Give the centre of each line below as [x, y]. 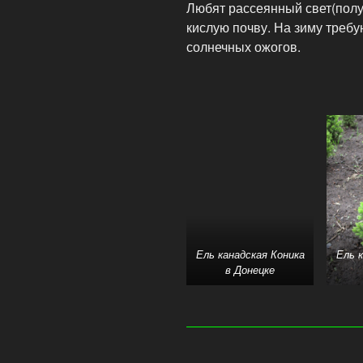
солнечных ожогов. [243, 47]
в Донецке [250, 270]
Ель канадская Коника [250, 255]
